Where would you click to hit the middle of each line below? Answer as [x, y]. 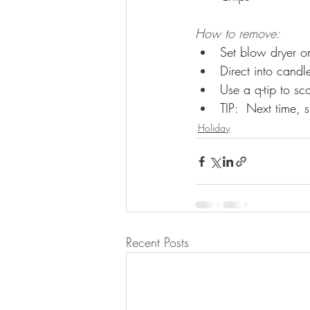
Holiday [214, 128]
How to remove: [238, 33]
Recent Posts [157, 242]
